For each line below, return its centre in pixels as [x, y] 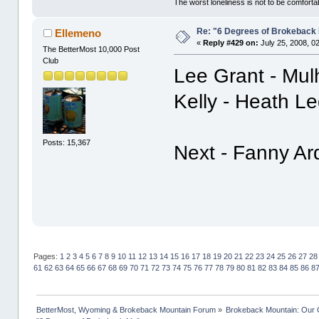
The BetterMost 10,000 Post [91, 49]
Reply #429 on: [231, 43]
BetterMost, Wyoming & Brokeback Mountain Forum [126, 309]
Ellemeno [78, 33]
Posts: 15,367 [67, 142]
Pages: [46, 257]
